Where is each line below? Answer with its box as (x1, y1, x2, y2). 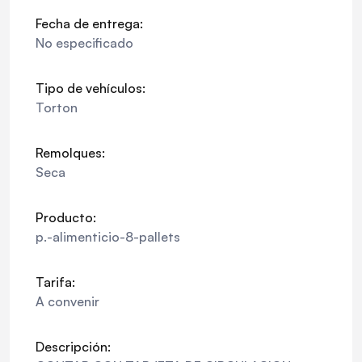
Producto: (36, 209, 96, 225)
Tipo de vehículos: (36, 80, 145, 96)
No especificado (36, 35, 133, 51)
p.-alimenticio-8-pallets (36, 229, 180, 245)
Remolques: (36, 145, 105, 161)
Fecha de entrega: (36, 15, 143, 32)
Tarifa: (36, 274, 75, 290)
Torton (36, 99, 78, 116)
